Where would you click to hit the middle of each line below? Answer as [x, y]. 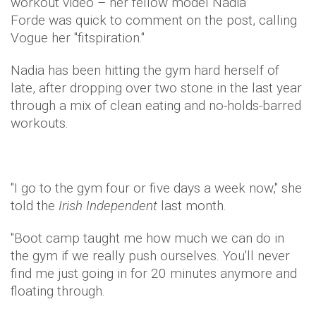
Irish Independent [106, 206]
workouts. [39, 123]
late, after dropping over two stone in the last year [156, 88]
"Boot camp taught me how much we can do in [147, 238]
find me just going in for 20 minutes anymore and [154, 273]
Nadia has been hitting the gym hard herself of [145, 70]
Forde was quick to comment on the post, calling [154, 20]
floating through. [58, 291]
